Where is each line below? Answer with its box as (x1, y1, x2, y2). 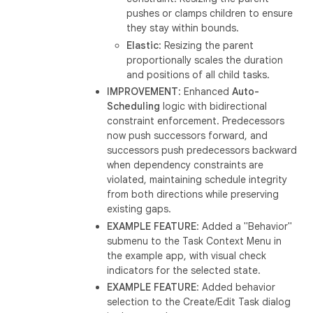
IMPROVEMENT (107, 85, 179, 98)
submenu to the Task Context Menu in (107, 234, 282, 247)
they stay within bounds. (126, 22, 240, 34)
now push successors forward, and (107, 129, 268, 142)
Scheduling (107, 100, 161, 112)
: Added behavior (196, 281, 276, 293)
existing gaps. (107, 203, 172, 215)
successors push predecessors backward (107, 144, 298, 156)
